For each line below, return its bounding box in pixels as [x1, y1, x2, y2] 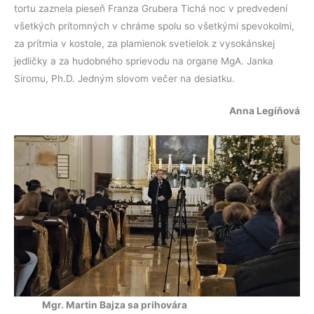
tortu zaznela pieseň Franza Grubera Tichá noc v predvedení [14, 2, 287, 14]
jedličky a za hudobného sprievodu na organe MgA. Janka [14, 55, 273, 67]
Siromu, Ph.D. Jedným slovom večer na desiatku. [14, 72, 235, 84]
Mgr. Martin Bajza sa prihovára [42, 299, 187, 310]
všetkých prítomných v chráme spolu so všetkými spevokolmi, [14, 20, 294, 32]
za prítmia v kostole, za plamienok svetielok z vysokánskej [14, 37, 275, 49]
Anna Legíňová [229, 105, 300, 117]
